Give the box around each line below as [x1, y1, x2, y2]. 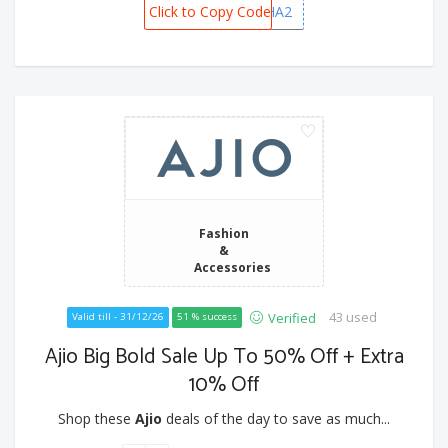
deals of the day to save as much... [162, 408, 390, 428]
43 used [328, 307, 377, 326]
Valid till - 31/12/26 [71, 309, 164, 323]
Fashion [199, 224, 249, 241]
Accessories [194, 258, 271, 275]
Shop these [58, 408, 135, 428]
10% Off [189, 367, 259, 402]
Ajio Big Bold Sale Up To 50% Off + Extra [44, 339, 404, 374]
